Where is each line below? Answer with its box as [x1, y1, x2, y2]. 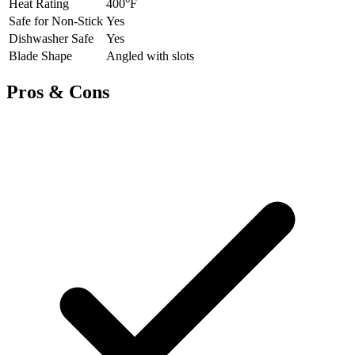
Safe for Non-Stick [9, 14, 103, 29]
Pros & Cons [6, 82, 109, 103]
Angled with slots [106, 49, 194, 63]
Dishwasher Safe [9, 32, 94, 46]
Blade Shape [9, 49, 72, 63]
